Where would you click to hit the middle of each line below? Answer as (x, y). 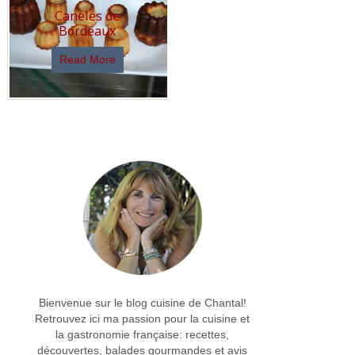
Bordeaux (87, 31)
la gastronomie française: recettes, (143, 334)
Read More (87, 59)
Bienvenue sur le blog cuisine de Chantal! (142, 302)
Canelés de (87, 15)
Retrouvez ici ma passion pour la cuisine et (143, 318)
